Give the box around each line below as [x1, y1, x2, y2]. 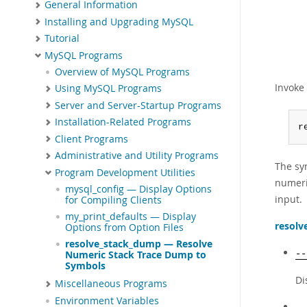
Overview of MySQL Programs [55, 66, 190, 79]
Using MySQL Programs [55, 82, 162, 95]
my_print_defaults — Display [65, 210, 196, 223]
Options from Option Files [65, 221, 184, 234]
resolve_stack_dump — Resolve [65, 238, 212, 251]
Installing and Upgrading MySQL [45, 15, 193, 28]
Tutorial [45, 32, 79, 45]
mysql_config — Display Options [65, 183, 212, 196]
